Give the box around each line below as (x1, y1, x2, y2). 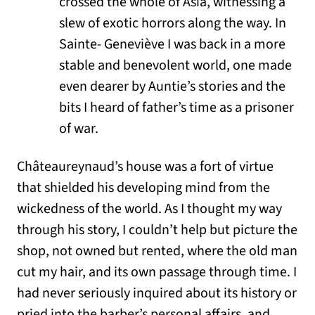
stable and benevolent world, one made (59, 56, 292, 76)
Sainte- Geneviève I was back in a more (59, 34, 285, 55)
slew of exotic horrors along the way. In (59, 13, 286, 34)
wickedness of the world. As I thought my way (17, 199, 282, 219)
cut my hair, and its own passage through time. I (17, 262, 297, 283)
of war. (59, 119, 98, 139)
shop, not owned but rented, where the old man (17, 241, 297, 262)
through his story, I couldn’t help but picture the (17, 220, 297, 240)
